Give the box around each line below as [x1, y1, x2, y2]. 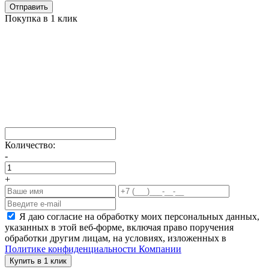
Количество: [5, 139, 55, 150]
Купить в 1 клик [10, 256, 67, 265]
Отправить [10, 2, 48, 11]
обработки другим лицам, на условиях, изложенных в [5, 232, 226, 243]
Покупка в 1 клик [5, 13, 77, 23]
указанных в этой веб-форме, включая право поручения [5, 222, 234, 232]
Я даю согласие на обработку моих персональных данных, [19, 211, 259, 222]
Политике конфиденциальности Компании [5, 243, 181, 254]
